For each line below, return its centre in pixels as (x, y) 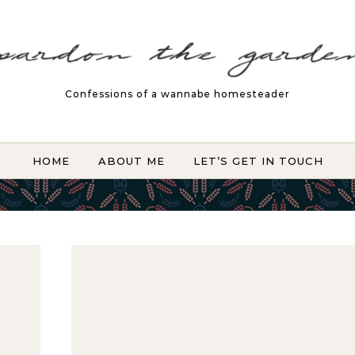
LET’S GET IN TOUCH (258, 161)
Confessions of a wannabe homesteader (177, 94)
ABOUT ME (131, 161)
